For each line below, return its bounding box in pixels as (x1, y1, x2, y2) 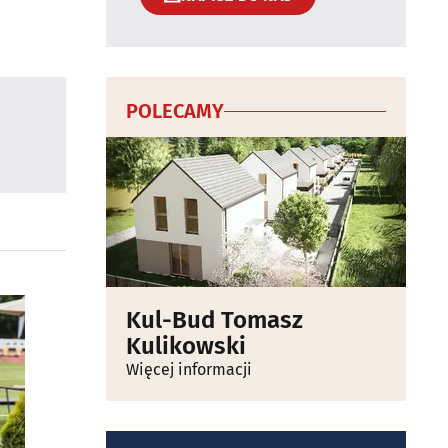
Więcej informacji (126, 360, 252, 379)
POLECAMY (126, 99, 224, 123)
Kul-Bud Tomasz (126, 306, 303, 334)
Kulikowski (126, 332, 246, 360)
